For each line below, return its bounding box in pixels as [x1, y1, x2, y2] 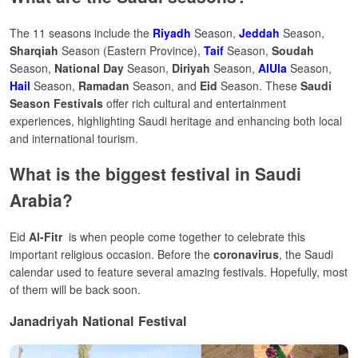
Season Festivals [10, 94, 106, 111]
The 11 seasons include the [10, 24, 153, 41]
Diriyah [172, 59, 210, 76]
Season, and [129, 77, 200, 93]
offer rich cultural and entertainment [106, 94, 286, 111]
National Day [54, 59, 124, 76]
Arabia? [10, 188, 73, 213]
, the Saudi [279, 245, 333, 262]
